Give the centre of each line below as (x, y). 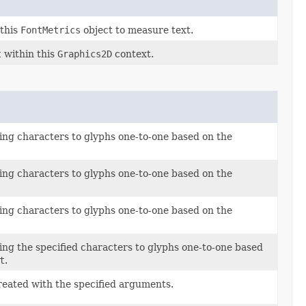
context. (133, 54)
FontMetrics (51, 30)
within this (29, 54)
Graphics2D (85, 54)
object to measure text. (137, 30)
